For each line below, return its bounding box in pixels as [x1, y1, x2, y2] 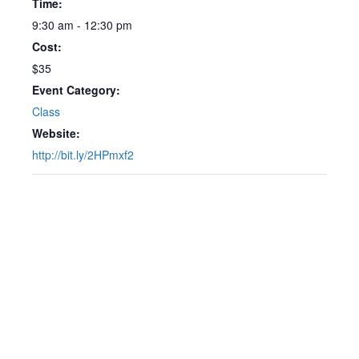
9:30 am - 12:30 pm [32, 17, 132, 33]
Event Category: [32, 82, 120, 98]
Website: [32, 125, 80, 141]
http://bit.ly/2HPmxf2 [32, 147, 134, 163]
